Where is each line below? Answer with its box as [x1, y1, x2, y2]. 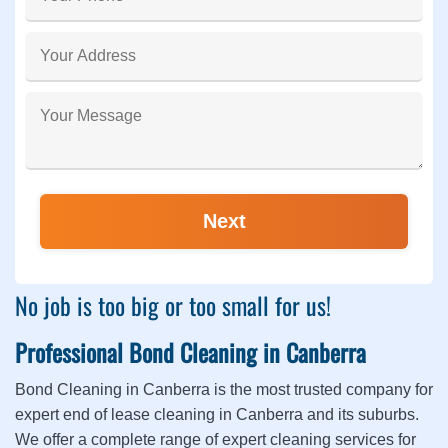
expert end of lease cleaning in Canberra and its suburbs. [15, 406, 419, 423]
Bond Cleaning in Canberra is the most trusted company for [15, 381, 433, 398]
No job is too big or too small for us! [15, 287, 331, 323]
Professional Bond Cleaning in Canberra [15, 334, 366, 370]
